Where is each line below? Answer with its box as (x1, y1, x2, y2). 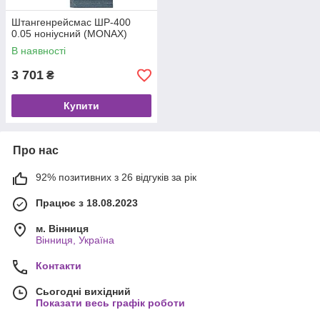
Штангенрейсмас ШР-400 (11, 16, 131, 28)
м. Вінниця (36, 223, 89, 234)
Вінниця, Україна (36, 234, 114, 246)
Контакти (36, 260, 81, 271)
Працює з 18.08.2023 (36, 197, 138, 209)
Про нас (13, 144, 59, 156)
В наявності (11, 45, 66, 56)
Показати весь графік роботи (36, 297, 185, 309)
